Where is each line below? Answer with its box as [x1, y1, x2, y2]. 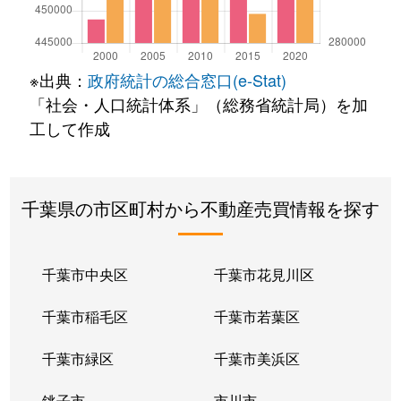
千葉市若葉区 [213, 305, 300, 327]
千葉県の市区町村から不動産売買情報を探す [21, 194, 380, 221]
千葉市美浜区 [213, 347, 300, 369]
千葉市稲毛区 [42, 305, 129, 327]
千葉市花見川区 [213, 263, 314, 285]
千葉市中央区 [42, 263, 129, 285]
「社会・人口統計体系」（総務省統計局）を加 [29, 91, 368, 115]
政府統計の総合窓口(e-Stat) [87, 67, 286, 91]
